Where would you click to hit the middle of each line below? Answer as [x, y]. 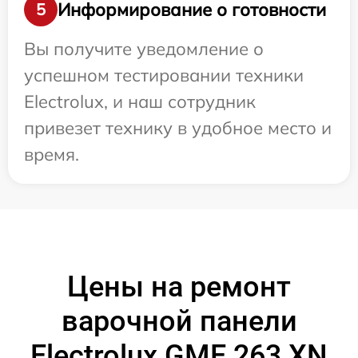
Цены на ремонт [179, 287]
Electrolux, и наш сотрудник [140, 102]
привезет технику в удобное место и [178, 128]
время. [52, 155]
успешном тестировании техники [164, 76]
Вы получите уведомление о [144, 49]
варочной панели [179, 322]
